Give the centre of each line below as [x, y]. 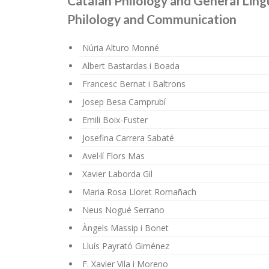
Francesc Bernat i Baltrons [134, 83]
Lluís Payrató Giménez [126, 246]
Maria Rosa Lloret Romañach [139, 192]
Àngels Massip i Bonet [125, 228]
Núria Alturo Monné [121, 47]
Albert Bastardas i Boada [131, 65]
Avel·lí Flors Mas [113, 156]
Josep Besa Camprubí [124, 101]
